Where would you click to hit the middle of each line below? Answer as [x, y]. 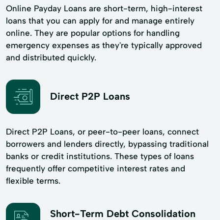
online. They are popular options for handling [93, 33]
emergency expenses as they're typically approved [104, 45]
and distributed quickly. [51, 57]
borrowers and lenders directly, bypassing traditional [107, 144]
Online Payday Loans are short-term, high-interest [104, 8]
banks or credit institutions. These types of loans [100, 156]
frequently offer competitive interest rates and [96, 168]
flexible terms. [33, 180]
